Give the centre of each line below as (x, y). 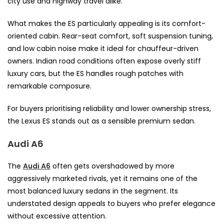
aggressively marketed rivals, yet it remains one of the (102, 178)
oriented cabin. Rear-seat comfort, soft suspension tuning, (110, 36)
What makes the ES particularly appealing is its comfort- (106, 23)
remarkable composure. (49, 86)
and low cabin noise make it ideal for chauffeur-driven (103, 48)
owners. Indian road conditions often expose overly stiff (104, 61)
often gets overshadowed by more (112, 166)
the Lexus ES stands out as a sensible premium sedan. (101, 121)
